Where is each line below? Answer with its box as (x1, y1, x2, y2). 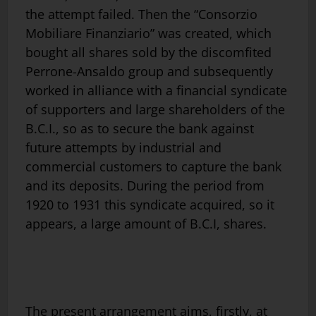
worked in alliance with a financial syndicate (25, 82, 287, 99)
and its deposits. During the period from (25, 177, 265, 195)
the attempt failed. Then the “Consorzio (25, 6, 257, 23)
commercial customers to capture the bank (25, 158, 281, 176)
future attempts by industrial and (25, 139, 221, 157)
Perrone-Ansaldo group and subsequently (25, 63, 273, 80)
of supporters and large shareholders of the (25, 101, 285, 119)
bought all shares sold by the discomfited (25, 44, 272, 61)
